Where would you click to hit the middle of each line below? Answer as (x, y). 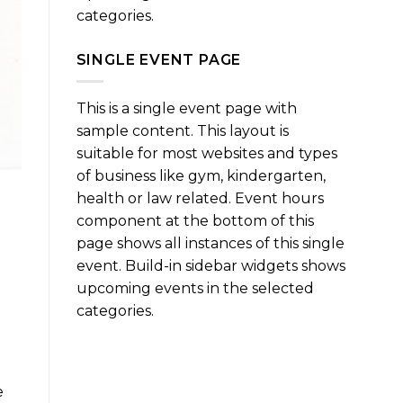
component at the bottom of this (195, 221)
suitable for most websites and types (206, 154)
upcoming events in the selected (195, 289)
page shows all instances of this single (210, 244)
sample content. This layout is (182, 131)
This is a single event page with (186, 109)
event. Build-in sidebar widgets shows (210, 266)
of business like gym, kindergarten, (201, 176)
